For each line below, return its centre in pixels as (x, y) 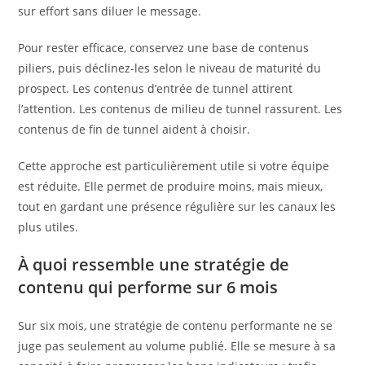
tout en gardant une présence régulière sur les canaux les (177, 206)
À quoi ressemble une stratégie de (154, 264)
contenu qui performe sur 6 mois (148, 287)
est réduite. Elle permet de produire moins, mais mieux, (171, 186)
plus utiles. (48, 226)
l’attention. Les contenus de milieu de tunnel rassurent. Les (180, 108)
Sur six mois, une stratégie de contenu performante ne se (176, 325)
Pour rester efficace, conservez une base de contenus (164, 47)
